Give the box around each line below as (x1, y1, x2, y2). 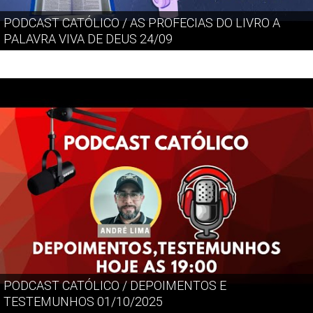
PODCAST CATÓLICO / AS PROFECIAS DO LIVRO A (3, 15, 280, 30)
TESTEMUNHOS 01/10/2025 (3, 294, 163, 309)
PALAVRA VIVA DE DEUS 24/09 (3, 31, 173, 46)
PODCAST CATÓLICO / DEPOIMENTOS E (3, 278, 226, 293)
